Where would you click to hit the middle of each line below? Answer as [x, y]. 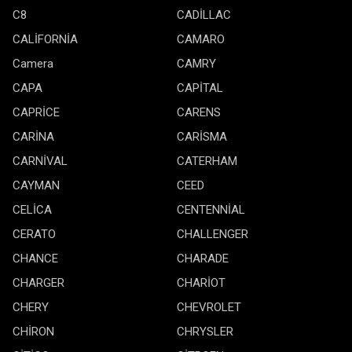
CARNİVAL [40, 161]
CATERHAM [207, 161]
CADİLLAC [204, 15]
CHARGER [38, 283]
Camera [33, 64]
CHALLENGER [213, 234]
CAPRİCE [36, 112]
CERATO [34, 234]
